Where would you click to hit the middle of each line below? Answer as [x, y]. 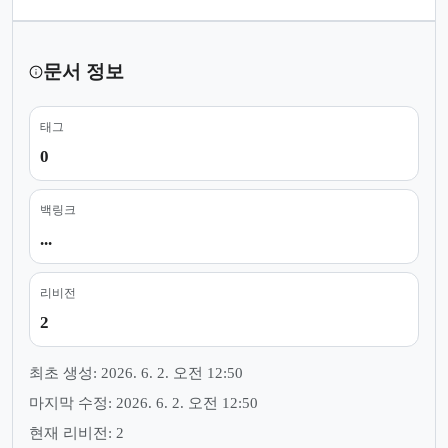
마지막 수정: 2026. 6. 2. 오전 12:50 [143, 402]
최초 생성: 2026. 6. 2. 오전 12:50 [136, 372]
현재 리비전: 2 [76, 432]
